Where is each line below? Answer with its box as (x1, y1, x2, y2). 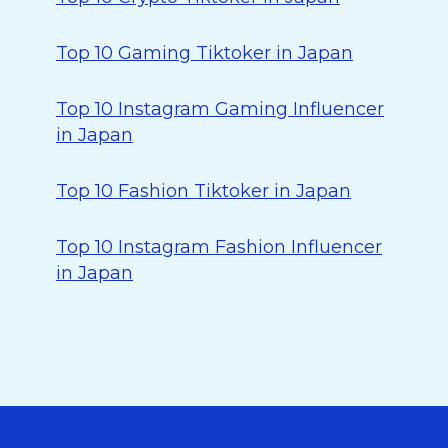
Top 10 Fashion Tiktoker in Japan (56, 180, 351, 202)
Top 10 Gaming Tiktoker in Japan (56, 42, 353, 64)
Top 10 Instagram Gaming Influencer (56, 98, 384, 120)
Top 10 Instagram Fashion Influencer (56, 236, 382, 258)
